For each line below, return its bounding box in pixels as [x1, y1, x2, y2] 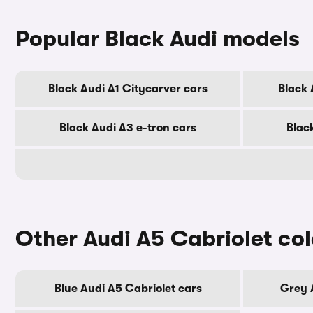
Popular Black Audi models [15, 26, 300, 52]
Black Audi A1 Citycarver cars [48, 82, 208, 95]
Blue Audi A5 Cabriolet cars [54, 282, 202, 295]
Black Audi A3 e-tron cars [59, 122, 196, 134]
